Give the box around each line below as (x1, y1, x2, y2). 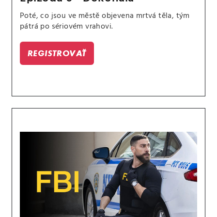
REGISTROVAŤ (28, 48, 87, 59)
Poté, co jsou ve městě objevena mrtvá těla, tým (20, 10, 190, 23)
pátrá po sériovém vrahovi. (20, 20, 113, 33)
